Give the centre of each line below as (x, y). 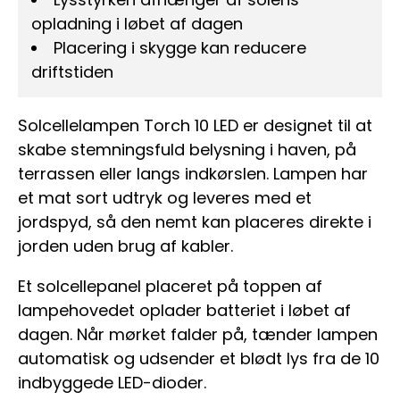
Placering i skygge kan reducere (180, 48)
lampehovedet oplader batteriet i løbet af (184, 311)
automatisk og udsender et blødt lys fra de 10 (199, 359)
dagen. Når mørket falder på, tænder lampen (198, 335)
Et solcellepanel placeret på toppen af (170, 287)
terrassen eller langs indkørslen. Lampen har (193, 174)
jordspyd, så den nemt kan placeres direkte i (195, 222)
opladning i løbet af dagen (137, 24)
